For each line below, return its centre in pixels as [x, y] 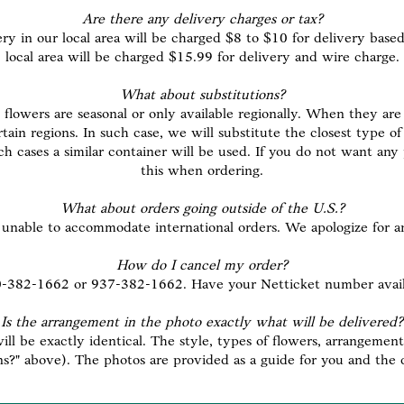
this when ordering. [202, 171]
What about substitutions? [202, 96]
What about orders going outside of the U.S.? [202, 209]
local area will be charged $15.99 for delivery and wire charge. [202, 58]
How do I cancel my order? [202, 266]
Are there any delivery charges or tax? [202, 20]
